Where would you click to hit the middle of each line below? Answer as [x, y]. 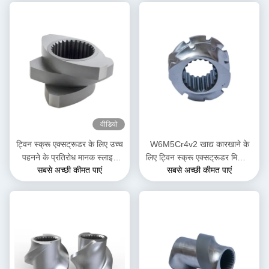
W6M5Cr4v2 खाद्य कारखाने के [199, 144]
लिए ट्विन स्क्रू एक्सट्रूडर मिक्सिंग [199, 158]
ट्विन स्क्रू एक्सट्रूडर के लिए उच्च [70, 144]
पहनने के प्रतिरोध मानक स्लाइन [70, 158]
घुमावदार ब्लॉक [70, 171]
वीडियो [109, 125]
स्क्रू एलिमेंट [199, 171]
